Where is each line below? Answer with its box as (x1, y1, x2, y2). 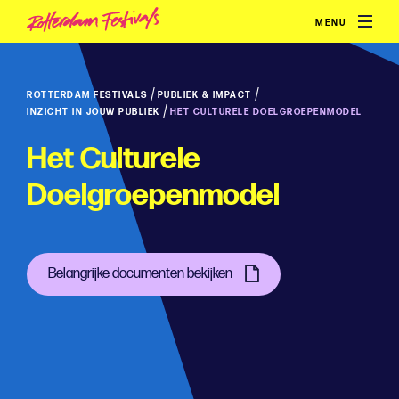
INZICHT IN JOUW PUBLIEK (27, 107, 160, 118)
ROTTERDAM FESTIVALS (27, 90, 148, 101)
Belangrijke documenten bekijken (48, 265, 232, 282)
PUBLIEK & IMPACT (157, 90, 252, 101)
